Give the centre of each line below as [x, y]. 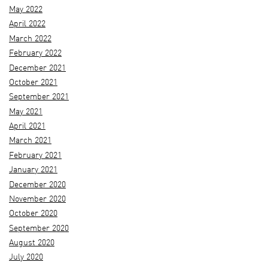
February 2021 [35, 156]
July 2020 [26, 258]
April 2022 [27, 25]
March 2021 [30, 141]
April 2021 [27, 127]
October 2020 [33, 214]
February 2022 [35, 54]
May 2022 [26, 10]
